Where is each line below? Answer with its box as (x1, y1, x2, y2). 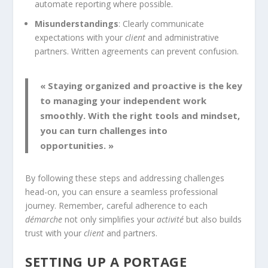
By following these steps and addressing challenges (25, 172, 225, 184)
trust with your (25, 227, 84, 239)
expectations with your (35, 31, 126, 43)
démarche (25, 213, 63, 225)
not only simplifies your (62, 213, 157, 225)
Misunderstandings (35, 17, 119, 29)
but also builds (184, 213, 242, 225)
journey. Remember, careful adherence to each (25, 199, 208, 211)
